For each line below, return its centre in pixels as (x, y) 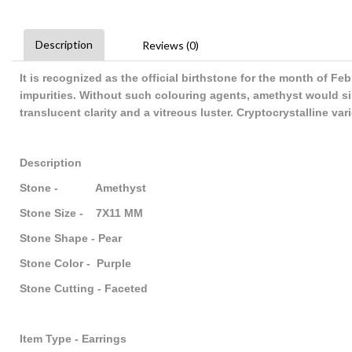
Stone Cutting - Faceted (84, 288)
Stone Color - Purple (75, 263)
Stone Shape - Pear (71, 238)
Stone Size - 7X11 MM (81, 213)
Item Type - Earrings (73, 339)
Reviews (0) (170, 45)
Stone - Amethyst (83, 188)
